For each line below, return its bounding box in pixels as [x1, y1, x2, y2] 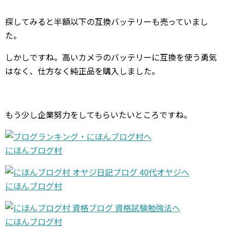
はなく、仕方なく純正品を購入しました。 [5, 65, 160, 77]
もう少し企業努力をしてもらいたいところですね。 [5, 108, 192, 121]
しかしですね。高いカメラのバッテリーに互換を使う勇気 [5, 51, 217, 63]
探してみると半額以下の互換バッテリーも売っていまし [5, 15, 208, 27]
